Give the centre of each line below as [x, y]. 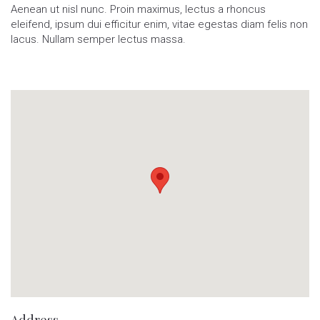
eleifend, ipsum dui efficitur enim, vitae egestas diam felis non [159, 24]
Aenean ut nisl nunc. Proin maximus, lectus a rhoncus [138, 9]
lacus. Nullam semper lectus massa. [98, 39]
